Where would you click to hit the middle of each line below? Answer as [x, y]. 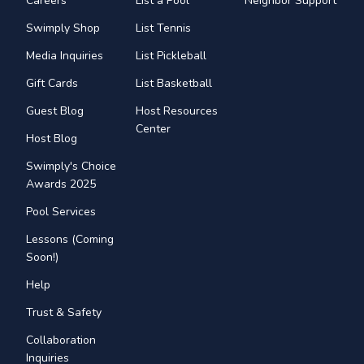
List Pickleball [171, 55]
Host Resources [176, 110]
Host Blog [52, 138]
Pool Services [61, 211]
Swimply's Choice [71, 166]
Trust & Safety [64, 312]
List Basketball [173, 83]
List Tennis [163, 28]
